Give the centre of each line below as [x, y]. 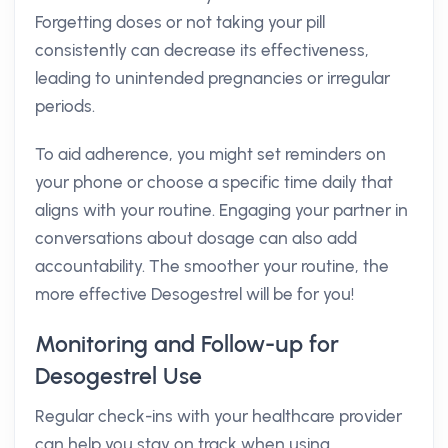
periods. [65, 106]
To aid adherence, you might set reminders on [210, 154]
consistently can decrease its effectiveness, [202, 50]
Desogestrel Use [118, 376]
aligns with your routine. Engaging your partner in [221, 210]
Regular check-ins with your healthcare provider [218, 416]
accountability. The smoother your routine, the [212, 266]
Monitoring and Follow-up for [187, 344]
